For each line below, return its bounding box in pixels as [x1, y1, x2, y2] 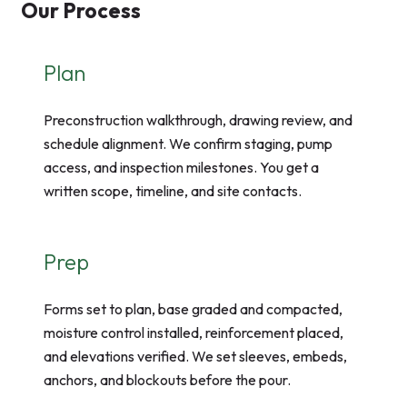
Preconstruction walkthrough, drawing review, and [44, 111, 352, 130]
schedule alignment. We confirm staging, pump [44, 134, 333, 154]
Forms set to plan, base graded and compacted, [44, 300, 342, 319]
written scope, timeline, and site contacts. [44, 182, 302, 201]
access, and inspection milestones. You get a [44, 158, 319, 177]
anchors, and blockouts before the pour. [44, 371, 291, 390]
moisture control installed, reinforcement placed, [44, 323, 343, 342]
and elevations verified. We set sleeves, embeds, [44, 347, 347, 366]
